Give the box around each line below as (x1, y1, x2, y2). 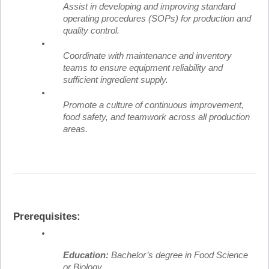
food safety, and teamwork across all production (63, 112, 250, 122)
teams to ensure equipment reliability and (63, 63, 223, 73)
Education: (63, 250, 109, 261)
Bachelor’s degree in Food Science (111, 250, 248, 261)
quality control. (63, 26, 119, 36)
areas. (63, 124, 88, 134)
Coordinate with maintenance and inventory (63, 51, 232, 61)
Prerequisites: (13, 210, 80, 222)
